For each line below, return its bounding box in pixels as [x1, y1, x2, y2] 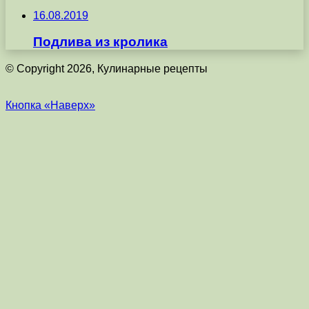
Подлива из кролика [33, 34, 168, 50]
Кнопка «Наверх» [6, 99, 95, 111]
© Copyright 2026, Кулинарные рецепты [6, 62, 208, 74]
